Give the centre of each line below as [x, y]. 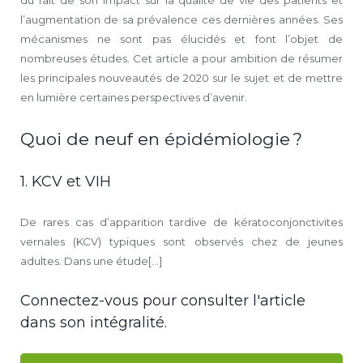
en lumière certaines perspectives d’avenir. [134, 98]
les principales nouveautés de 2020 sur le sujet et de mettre [181, 78]
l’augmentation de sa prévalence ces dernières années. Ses [181, 20]
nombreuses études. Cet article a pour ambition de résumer [181, 59]
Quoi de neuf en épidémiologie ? [161, 139]
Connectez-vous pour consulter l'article [163, 301]
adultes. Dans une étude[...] [91, 261]
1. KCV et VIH [66, 182]
